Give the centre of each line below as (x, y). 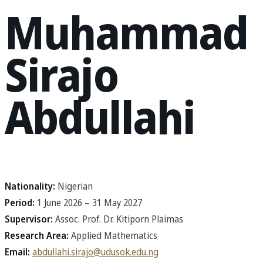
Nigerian (74, 187)
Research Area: (37, 236)
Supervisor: (29, 220)
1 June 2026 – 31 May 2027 (88, 203)
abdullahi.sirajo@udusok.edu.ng (95, 252)
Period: (20, 203)
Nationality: (30, 187)
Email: (17, 252)
